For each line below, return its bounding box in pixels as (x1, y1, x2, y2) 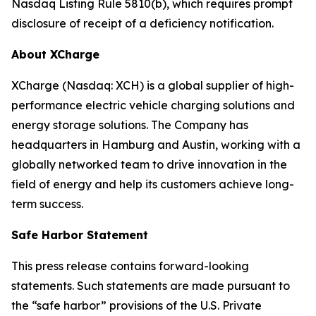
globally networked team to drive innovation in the (11, 157, 287, 171)
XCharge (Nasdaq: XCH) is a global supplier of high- (11, 78, 294, 92)
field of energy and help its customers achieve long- (11, 177, 294, 191)
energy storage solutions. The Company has (11, 118, 248, 132)
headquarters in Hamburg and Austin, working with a (11, 138, 300, 152)
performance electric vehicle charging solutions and (11, 98, 295, 112)
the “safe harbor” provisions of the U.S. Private (11, 298, 262, 312)
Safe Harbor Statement (11, 228, 148, 242)
